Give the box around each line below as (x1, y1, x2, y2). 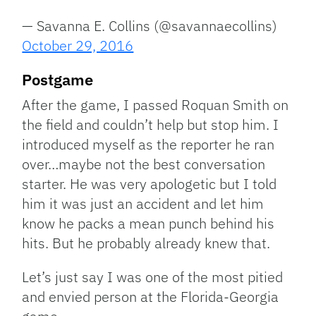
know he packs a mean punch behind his (22, 214, 275, 233)
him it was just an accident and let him (22, 194, 265, 214)
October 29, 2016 (22, 36, 134, 56)
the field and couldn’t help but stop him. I (22, 115, 279, 135)
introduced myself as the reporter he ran (22, 135, 275, 154)
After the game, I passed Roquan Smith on (22, 95, 289, 115)
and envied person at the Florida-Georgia (22, 287, 279, 307)
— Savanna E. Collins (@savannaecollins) (22, 16, 278, 36)
